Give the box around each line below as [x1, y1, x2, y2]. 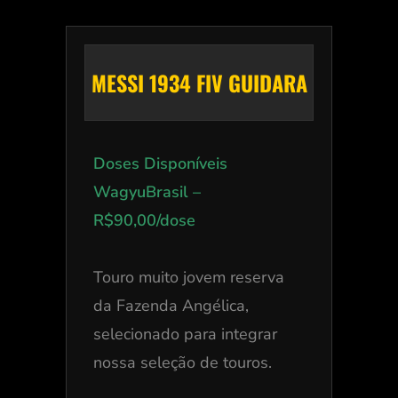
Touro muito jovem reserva [92, 266, 284, 288]
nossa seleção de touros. [92, 351, 276, 373]
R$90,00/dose [92, 209, 195, 231]
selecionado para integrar [92, 322, 277, 345]
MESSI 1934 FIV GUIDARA [91, 66, 307, 99]
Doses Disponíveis [92, 152, 227, 174]
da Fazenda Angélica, [92, 294, 249, 316]
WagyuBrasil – [92, 180, 201, 203]
